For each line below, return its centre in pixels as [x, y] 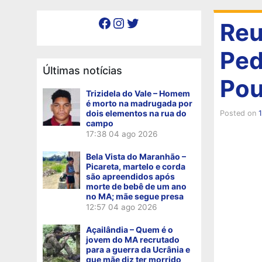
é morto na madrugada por [139, 103]
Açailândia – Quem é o [130, 229]
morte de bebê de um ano [136, 186]
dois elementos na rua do [136, 113]
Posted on [239, 113]
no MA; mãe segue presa [135, 196]
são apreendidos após [130, 176]
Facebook [101, 22]
